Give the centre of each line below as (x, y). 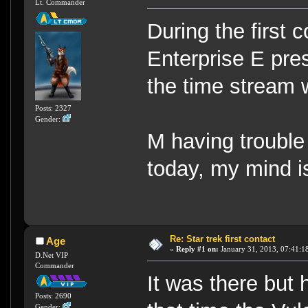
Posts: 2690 (54, 296)
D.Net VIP (52, 255)
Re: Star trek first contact (222, 239)
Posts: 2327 (54, 108)
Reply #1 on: (197, 249)
